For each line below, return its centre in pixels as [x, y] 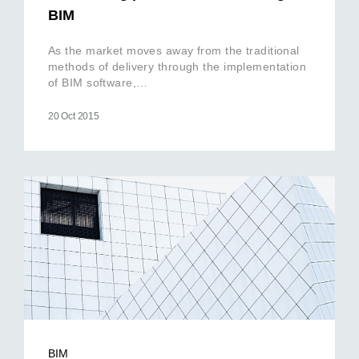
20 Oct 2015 [74, 116]
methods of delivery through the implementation [177, 66]
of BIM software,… [98, 82]
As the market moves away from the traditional [174, 50]
